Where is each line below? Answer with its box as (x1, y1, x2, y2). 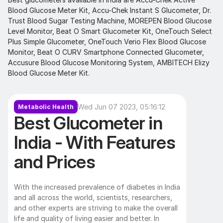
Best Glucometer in (14, 112, 163, 134)
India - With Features (14, 131, 175, 153)
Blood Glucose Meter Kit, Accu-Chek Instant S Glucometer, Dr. (8, 6, 211, 14)
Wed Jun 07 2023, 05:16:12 (78, 103, 165, 111)
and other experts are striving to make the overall (14, 204, 178, 212)
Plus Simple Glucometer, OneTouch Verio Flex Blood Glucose (8, 37, 206, 46)
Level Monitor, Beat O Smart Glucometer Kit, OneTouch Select (8, 27, 212, 35)
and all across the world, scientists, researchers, (14, 193, 172, 202)
